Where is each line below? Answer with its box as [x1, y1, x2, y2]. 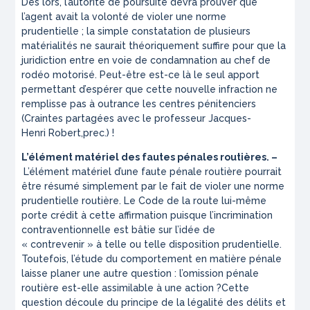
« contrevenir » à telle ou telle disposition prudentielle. [21, 239, 282, 250]
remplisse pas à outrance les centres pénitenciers [21, 98, 257, 110]
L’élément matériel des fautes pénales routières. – [21, 152, 278, 163]
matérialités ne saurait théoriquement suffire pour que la [21, 40, 286, 52]
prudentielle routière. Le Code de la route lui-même [21, 195, 267, 207]
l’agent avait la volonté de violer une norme [21, 11, 227, 23]
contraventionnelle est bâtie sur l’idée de [21, 224, 216, 236]
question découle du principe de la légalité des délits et [21, 297, 286, 309]
